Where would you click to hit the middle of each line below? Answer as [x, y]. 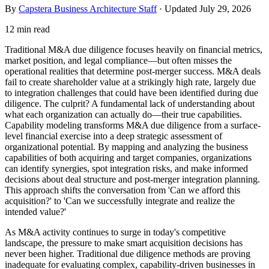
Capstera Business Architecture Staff [88, 8]
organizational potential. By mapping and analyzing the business [126, 147]
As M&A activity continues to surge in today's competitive [115, 232]
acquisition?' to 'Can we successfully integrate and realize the [120, 201]
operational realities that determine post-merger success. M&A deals [133, 71]
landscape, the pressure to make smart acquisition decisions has [124, 243]
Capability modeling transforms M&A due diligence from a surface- [133, 125]
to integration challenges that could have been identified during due [131, 92]
